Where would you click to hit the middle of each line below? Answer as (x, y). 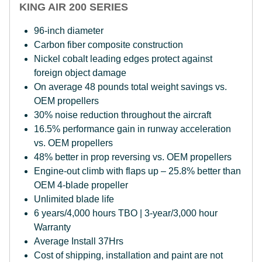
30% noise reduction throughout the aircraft (123, 115)
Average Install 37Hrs (79, 241)
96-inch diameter (69, 31)
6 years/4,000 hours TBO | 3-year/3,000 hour (126, 213)
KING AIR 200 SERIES (74, 7)
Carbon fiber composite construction (108, 45)
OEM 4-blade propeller (81, 185)
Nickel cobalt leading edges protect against (123, 59)
